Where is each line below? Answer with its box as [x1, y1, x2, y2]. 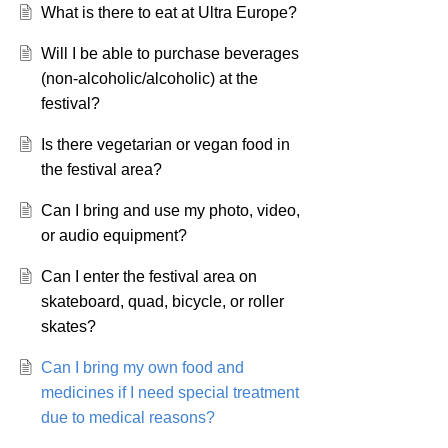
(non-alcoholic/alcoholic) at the [40, 70, 258, 88]
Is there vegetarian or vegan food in [40, 136, 290, 154]
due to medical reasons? [40, 409, 215, 427]
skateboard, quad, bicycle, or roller [40, 293, 284, 311]
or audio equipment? [40, 227, 187, 245]
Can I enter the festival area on [40, 268, 257, 286]
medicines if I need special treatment [40, 384, 299, 402]
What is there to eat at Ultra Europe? [40, 4, 297, 22]
